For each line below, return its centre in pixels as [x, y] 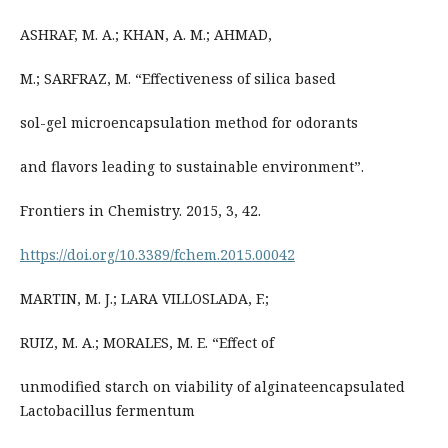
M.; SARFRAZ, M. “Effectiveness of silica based [177, 79]
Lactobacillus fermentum [107, 411]
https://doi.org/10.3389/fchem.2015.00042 [157, 255]
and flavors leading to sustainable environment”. [191, 167]
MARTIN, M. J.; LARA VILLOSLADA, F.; [144, 299]
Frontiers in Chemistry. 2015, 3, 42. [140, 211]
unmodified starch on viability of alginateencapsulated [212, 387]
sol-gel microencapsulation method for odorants [188, 123]
